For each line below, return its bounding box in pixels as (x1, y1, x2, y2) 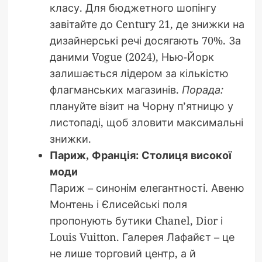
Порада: (181, 82, 223, 97)
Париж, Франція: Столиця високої (49, 148, 232, 163)
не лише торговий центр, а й (49, 246, 196, 261)
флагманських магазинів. (49, 82, 182, 97)
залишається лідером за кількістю (49, 66, 229, 81)
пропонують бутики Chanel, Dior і (49, 213, 223, 228)
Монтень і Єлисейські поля (49, 197, 187, 212)
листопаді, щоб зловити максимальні (49, 115, 243, 130)
